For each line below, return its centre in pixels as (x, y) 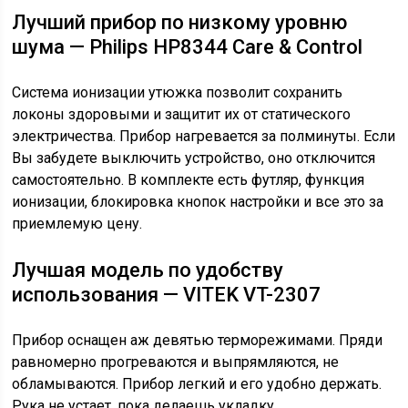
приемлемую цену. (77, 224)
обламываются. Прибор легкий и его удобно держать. (197, 384)
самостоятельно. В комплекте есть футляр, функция (189, 180)
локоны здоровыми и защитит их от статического (182, 114)
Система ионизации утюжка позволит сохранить (178, 92)
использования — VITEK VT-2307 (167, 295)
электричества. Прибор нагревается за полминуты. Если (204, 136)
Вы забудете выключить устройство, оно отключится (194, 158)
